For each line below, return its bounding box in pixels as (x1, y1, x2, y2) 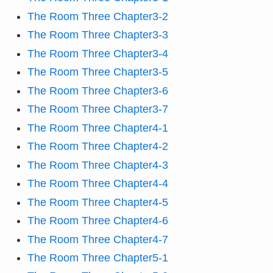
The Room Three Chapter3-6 (27, 84, 168, 97)
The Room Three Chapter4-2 (27, 140, 168, 153)
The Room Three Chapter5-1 (27, 252, 168, 264)
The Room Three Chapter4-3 (27, 158, 168, 171)
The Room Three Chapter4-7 (27, 233, 168, 246)
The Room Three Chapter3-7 (27, 103, 168, 116)
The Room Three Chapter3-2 (27, 10, 168, 23)
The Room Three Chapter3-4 (27, 47, 168, 60)
